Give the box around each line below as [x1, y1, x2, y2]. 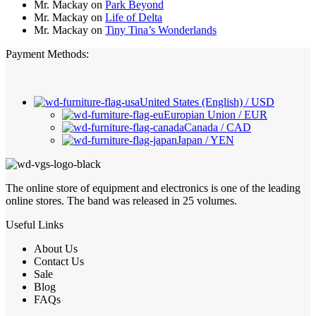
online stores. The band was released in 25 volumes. [6, 194, 237, 207]
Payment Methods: [6, 47, 89, 60]
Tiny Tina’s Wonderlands [105, 23, 217, 36]
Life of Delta [105, 11, 162, 23]
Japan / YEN [177, 133, 234, 146]
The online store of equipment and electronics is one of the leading [6, 181, 300, 194]
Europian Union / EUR [164, 108, 267, 121]
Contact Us [34, 255, 84, 267]
